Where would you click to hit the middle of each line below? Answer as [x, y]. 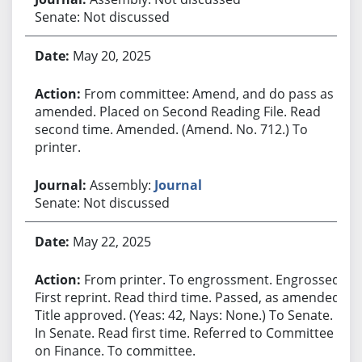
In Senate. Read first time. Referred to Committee [184, 333]
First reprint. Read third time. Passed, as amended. [189, 297]
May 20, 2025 [112, 55]
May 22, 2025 [112, 241]
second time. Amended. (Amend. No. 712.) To [171, 129]
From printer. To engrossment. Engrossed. [213, 279]
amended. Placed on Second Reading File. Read [177, 111]
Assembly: [122, 185]
